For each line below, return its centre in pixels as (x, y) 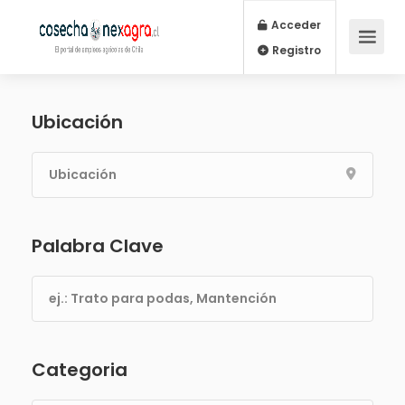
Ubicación (77, 122)
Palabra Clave (98, 246)
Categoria (80, 370)
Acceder (347, 29)
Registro (347, 59)
